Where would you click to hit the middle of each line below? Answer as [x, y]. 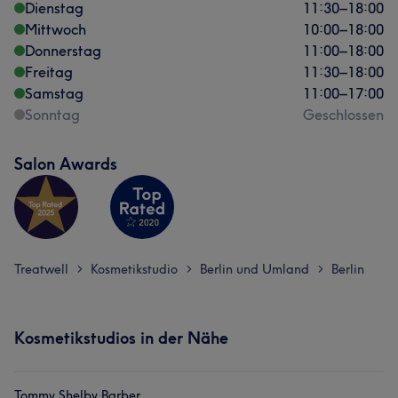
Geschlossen [343, 115]
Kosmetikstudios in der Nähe [121, 338]
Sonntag [52, 115]
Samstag [54, 93]
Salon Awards [66, 164]
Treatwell [41, 269]
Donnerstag [63, 51]
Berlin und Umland [255, 269]
